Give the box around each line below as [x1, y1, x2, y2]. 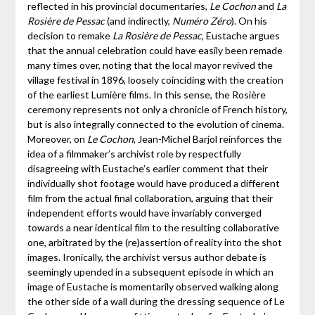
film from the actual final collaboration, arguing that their [27, 192, 273, 205]
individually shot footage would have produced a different [27, 177, 280, 190]
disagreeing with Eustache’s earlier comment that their [27, 162, 268, 175]
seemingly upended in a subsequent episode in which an [27, 266, 274, 278]
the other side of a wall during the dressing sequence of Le [27, 295, 285, 308]
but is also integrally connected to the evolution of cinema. [27, 118, 284, 131]
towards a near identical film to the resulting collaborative [27, 221, 279, 234]
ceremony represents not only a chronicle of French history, [27, 103, 288, 116]
